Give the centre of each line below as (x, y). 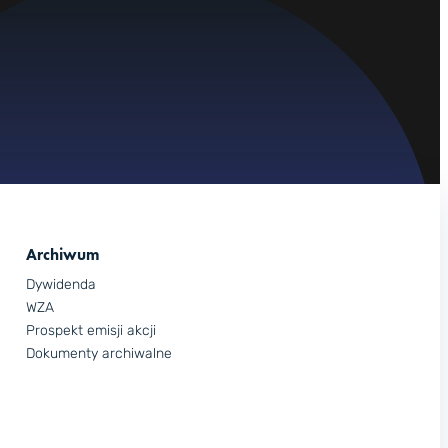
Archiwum (62, 254)
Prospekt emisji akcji (91, 331)
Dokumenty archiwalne (99, 354)
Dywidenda (61, 285)
